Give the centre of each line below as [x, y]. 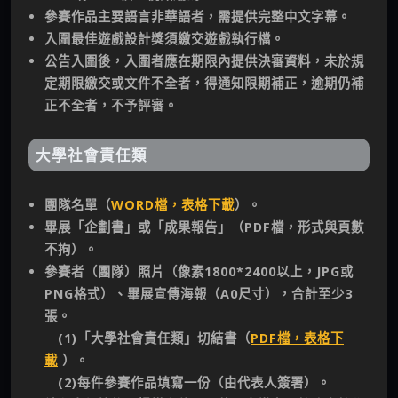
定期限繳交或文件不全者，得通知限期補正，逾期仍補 [204, 84]
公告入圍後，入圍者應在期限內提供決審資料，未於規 [204, 61]
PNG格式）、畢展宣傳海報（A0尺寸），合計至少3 [199, 294]
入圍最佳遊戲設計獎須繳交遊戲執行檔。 [164, 39]
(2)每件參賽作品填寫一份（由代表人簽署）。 [187, 383]
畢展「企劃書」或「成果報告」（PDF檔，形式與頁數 [204, 227]
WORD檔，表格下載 [173, 205]
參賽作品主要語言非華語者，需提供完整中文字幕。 [198, 17]
